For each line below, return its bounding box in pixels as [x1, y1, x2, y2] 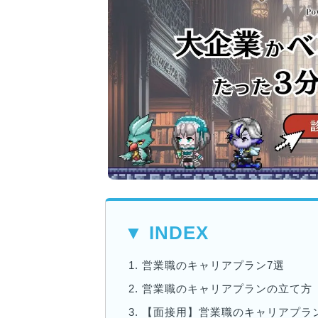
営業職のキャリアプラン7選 [142, 258, 285, 271]
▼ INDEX [124, 222, 209, 243]
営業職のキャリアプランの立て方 [142, 282, 312, 295]
